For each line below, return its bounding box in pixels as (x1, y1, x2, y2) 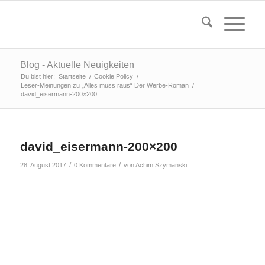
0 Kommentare (73, 161, 116, 169)
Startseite (58, 73, 86, 80)
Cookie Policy (93, 73, 133, 80)
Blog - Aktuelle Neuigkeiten (20, 60, 134, 70)
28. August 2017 (20, 161, 66, 169)
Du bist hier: (20, 73, 55, 80)
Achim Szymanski (135, 161, 187, 169)
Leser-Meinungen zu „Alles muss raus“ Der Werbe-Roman (20, 82, 189, 89)
